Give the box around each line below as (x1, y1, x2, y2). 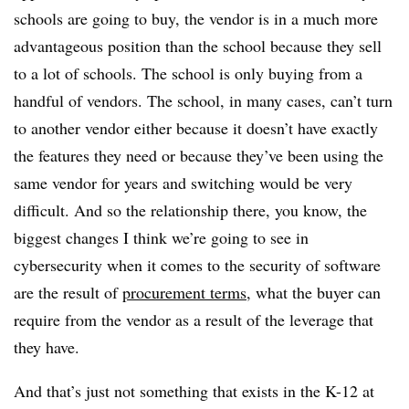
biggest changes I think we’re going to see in (14, 226, 309, 249)
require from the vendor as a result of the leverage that (14, 309, 373, 331)
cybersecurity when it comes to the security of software (14, 254, 381, 277)
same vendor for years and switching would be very (14, 172, 352, 194)
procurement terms (122, 281, 246, 304)
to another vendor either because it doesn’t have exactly (14, 117, 378, 140)
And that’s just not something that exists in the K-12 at (14, 380, 374, 403)
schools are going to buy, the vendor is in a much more (14, 7, 378, 30)
